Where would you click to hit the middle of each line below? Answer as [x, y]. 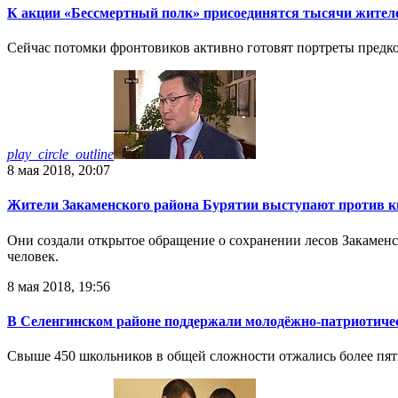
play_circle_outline [60, 154]
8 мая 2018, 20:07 [59, 170]
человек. [33, 256]
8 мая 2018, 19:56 [59, 286]
